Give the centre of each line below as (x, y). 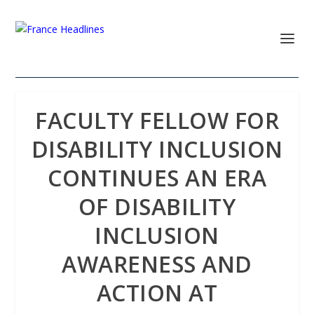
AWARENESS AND (157, 264)
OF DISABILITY (157, 206)
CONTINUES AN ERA (157, 178)
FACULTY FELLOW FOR (157, 120)
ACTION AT (157, 293)
